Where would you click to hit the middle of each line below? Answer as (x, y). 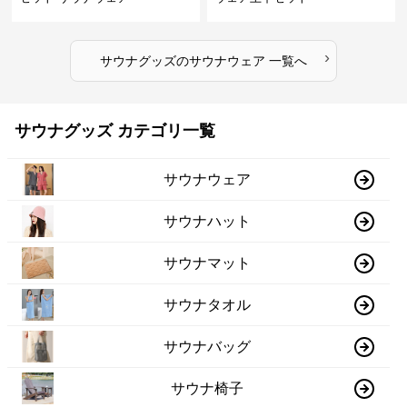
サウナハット (208, 221)
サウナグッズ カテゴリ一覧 (115, 131)
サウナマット (208, 263)
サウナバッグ (208, 346)
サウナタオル (208, 304)
